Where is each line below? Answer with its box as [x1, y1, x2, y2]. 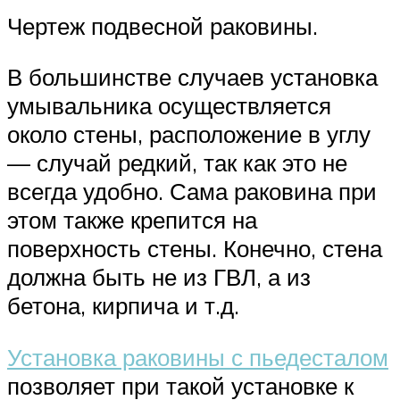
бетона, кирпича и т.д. [7, 291, 239, 321]
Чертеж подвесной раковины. [7, 11, 318, 40]
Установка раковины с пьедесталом [7, 342, 388, 371]
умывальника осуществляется [7, 91, 331, 121]
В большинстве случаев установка [7, 62, 378, 92]
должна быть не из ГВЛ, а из [7, 262, 311, 292]
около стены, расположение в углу [7, 120, 371, 149]
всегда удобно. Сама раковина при [7, 177, 377, 206]
